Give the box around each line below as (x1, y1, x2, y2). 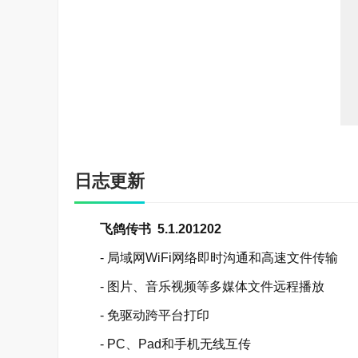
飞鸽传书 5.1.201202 (74, 222, 221, 236)
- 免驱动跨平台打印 (74, 308, 209, 322)
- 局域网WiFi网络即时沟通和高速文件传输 (74, 251, 338, 265)
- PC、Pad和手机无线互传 (74, 337, 251, 351)
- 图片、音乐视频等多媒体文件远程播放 (74, 280, 324, 293)
